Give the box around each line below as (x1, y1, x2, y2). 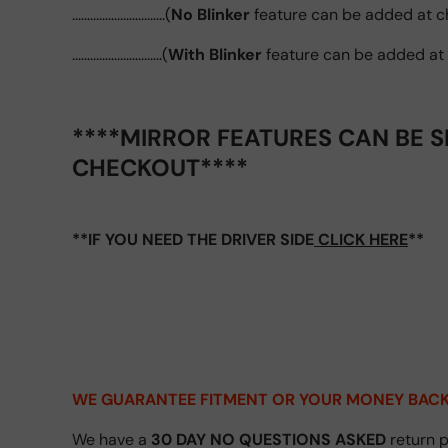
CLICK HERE (318, 228, 408, 250)
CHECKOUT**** (72, 152, 248, 183)
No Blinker (171, 3, 250, 25)
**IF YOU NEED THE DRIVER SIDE (72, 228, 314, 250)
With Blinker (168, 43, 262, 65)
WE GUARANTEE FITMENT (72, 388, 268, 410)
